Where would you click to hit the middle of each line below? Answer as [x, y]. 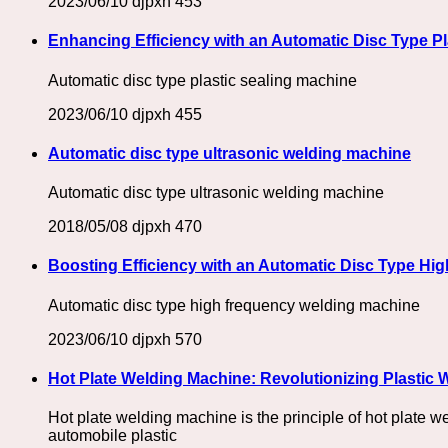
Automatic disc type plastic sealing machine [202, 80]
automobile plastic [112, 436]
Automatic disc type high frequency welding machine [234, 305]
